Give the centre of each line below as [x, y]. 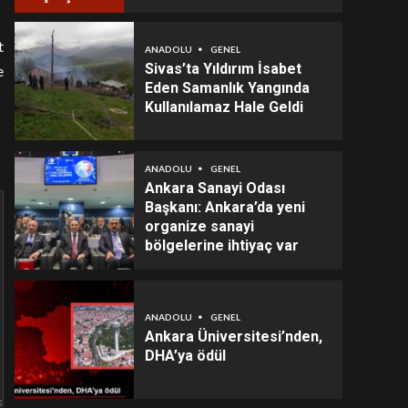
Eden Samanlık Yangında [227, 87]
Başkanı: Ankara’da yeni [224, 207]
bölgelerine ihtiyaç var [221, 245]
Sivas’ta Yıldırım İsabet [223, 68]
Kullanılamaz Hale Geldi [224, 107]
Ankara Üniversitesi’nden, [233, 337]
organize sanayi [199, 226]
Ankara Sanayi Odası [214, 188]
